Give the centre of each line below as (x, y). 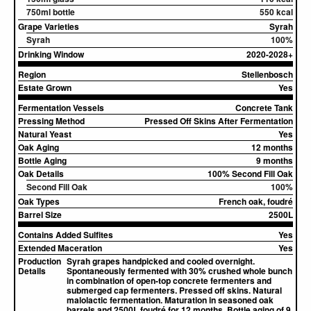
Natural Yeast (45, 134)
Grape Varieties (49, 26)
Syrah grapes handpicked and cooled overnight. (161, 261)
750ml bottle (51, 12)
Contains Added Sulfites (66, 235)
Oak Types (39, 201)
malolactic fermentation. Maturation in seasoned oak (170, 300)
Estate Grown (45, 87)
